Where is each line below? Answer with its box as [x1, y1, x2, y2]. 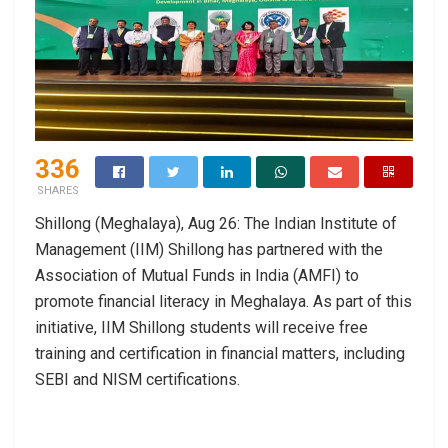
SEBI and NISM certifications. [35, 369, 240, 389]
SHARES [36, 183, 79, 197]
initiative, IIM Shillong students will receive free [35, 317, 368, 337]
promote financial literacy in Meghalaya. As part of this [35, 291, 412, 311]
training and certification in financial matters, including [35, 343, 405, 363]
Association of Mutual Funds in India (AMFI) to [35, 265, 359, 285]
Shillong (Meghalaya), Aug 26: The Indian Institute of [35, 213, 397, 233]
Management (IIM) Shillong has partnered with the [35, 239, 383, 259]
